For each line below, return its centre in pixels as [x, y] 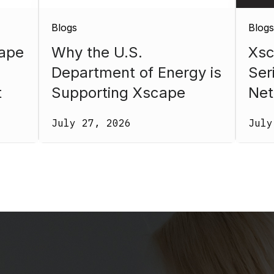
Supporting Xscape [118, 92]
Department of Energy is [136, 72]
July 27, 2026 [91, 123]
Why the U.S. [97, 52]
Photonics [86, 113]
